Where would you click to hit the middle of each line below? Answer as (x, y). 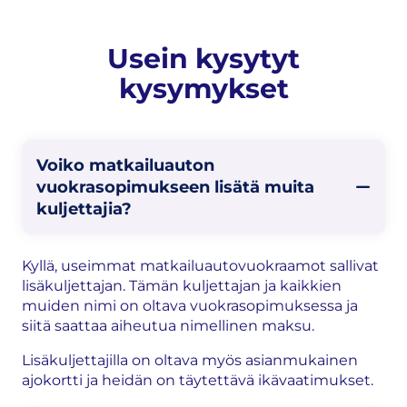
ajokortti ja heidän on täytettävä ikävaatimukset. (198, 380)
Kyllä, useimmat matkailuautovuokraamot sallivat (200, 266)
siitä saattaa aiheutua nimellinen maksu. (168, 326)
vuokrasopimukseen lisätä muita (175, 187)
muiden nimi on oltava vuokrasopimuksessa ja (190, 306)
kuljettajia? (84, 209)
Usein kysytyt (203, 59)
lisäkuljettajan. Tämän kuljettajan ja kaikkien (182, 286)
